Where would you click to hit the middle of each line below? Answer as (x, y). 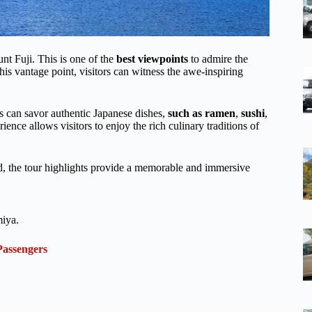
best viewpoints (152, 58)
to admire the (218, 58)
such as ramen (202, 113)
